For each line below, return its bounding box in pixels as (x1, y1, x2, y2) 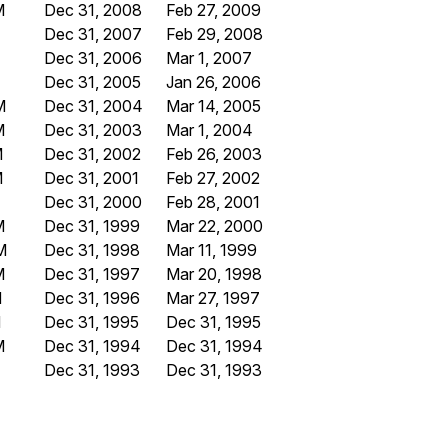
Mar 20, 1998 (166, 264, 262, 285)
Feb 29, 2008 (166, 24, 263, 45)
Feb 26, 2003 (166, 144, 262, 165)
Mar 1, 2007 (166, 48, 252, 69)
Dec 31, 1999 (44, 216, 140, 237)
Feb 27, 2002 (166, 168, 260, 189)
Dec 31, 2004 (44, 96, 143, 117)
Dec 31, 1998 (44, 240, 140, 261)
